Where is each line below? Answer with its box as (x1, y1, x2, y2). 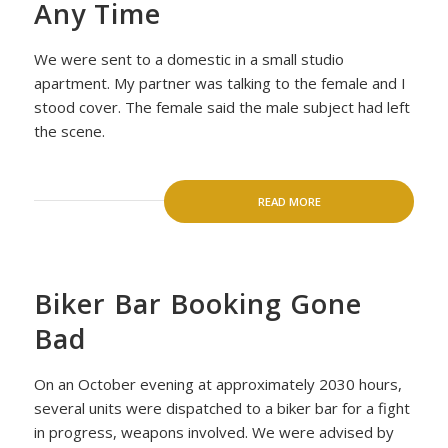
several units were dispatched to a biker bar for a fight (33, 398, 410, 418)
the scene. (33, 121, 105, 141)
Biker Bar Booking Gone (33, 285, 362, 322)
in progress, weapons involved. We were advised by (33, 422, 394, 442)
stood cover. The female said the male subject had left (33, 97, 410, 117)
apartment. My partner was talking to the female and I (33, 73, 406, 93)
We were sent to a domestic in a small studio (33, 49, 344, 69)
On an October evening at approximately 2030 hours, (33, 374, 402, 394)
